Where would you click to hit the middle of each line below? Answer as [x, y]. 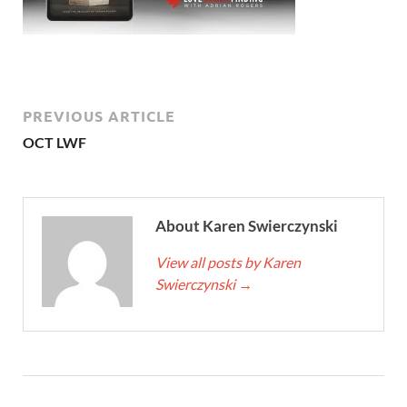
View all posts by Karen [228, 262]
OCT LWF [55, 142]
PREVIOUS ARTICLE [99, 116]
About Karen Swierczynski [247, 226]
